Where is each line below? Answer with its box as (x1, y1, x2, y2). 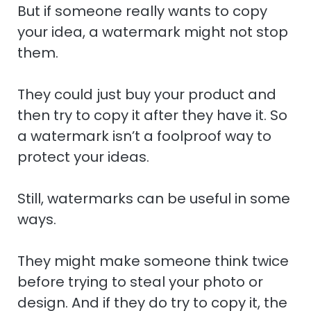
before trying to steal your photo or (17, 272, 263, 292)
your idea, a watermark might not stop (17, 22, 288, 42)
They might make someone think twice (17, 251, 289, 271)
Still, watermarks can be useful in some (17, 189, 290, 209)
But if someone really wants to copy (17, 1, 267, 22)
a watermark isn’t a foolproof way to (17, 126, 271, 146)
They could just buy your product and (17, 85, 276, 105)
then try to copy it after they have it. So (17, 106, 287, 126)
